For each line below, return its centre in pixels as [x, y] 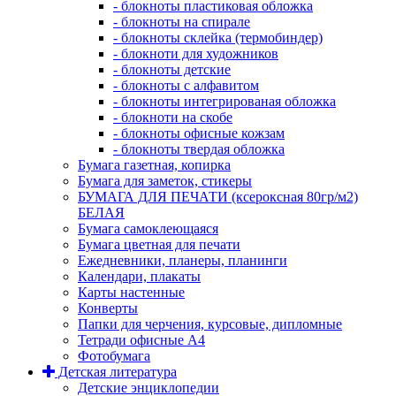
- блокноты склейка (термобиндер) [218, 38]
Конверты [108, 308]
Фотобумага [114, 356]
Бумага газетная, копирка [154, 165]
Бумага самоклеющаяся [148, 228]
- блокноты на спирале [182, 22]
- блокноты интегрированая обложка [225, 101]
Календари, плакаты [139, 276]
